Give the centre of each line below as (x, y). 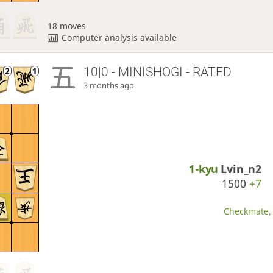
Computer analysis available (119, 37)
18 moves (66, 26)
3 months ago (109, 86)
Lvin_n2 (241, 169)
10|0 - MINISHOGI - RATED (158, 72)
